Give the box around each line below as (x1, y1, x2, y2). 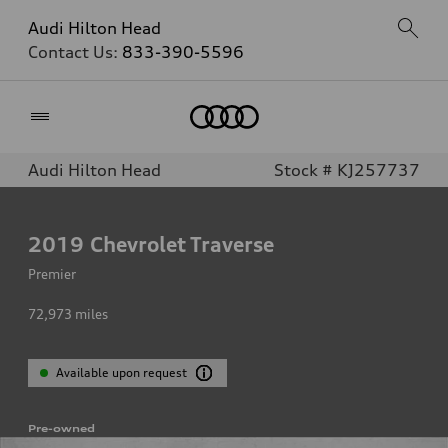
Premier (28, 266, 76, 282)
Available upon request (56, 365, 188, 380)
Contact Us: (28, 42, 122, 62)
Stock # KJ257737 (274, 160, 420, 180)
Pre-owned (28, 422, 95, 434)
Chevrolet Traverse (90, 231, 274, 257)
